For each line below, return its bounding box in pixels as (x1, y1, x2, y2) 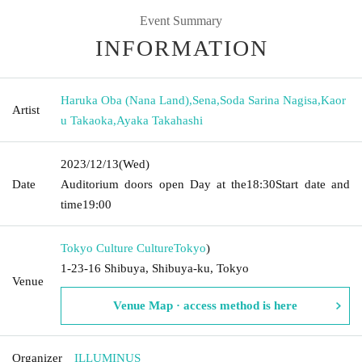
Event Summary (140, 13, 222, 27)
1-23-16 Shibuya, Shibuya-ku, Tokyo (61, 261, 249, 275)
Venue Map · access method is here (113, 298, 297, 312)
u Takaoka (61, 113, 113, 127)
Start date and (276, 177, 351, 191)
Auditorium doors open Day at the (61, 177, 247, 191)
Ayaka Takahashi (116, 113, 203, 127)
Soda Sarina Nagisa (220, 93, 318, 107)
